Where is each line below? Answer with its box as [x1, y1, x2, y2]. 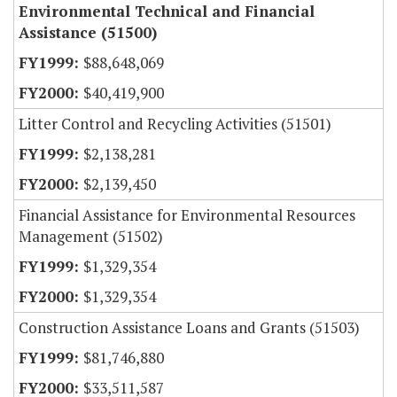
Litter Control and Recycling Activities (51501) [19, 113, 331, 135]
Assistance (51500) [19, 22, 157, 43]
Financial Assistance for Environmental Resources [19, 205, 355, 226]
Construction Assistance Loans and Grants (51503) [19, 317, 360, 339]
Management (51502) [19, 226, 163, 247]
